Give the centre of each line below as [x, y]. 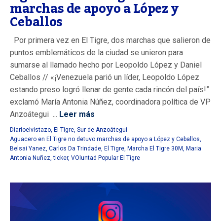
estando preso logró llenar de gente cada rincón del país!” [110, 90]
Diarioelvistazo [30, 130]
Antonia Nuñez [30, 158]
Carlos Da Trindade [75, 149]
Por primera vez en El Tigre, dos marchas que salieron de [110, 40]
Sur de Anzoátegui [102, 130]
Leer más [76, 114]
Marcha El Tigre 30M [155, 149]
